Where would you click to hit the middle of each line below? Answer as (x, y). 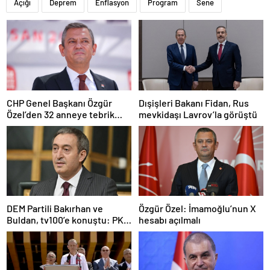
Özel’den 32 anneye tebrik (61, 114)
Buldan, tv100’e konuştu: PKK (68, 220)
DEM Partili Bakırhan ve (55, 209)
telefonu (25, 125)
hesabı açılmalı (170, 220)
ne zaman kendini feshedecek (69, 231)
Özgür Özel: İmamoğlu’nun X (197, 209)
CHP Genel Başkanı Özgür (59, 102)
